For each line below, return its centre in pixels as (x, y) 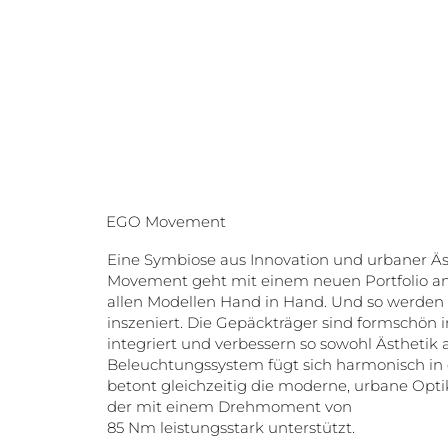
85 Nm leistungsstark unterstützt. (231, 428)
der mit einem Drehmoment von (230, 407)
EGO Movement (166, 221)
